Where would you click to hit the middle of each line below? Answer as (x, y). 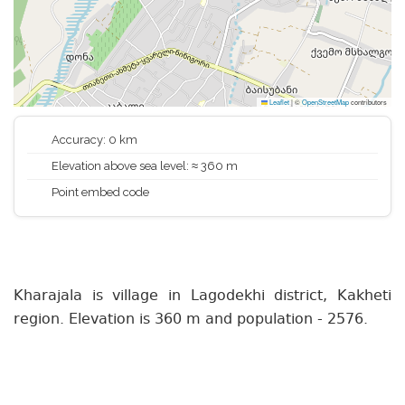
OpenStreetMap (325, 102)
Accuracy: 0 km (93, 140)
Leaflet (278, 102)
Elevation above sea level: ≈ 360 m (143, 166)
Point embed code (99, 192)
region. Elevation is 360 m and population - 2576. (191, 320)
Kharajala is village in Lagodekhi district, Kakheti (202, 296)
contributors (368, 102)
